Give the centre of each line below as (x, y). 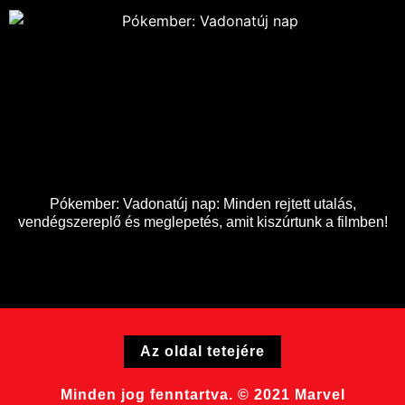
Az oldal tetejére (202, 352)
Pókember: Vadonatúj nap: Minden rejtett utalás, (202, 204)
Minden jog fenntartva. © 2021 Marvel (202, 395)
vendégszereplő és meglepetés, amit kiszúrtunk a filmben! (202, 222)
